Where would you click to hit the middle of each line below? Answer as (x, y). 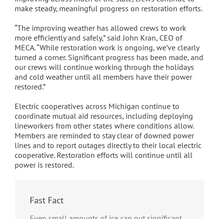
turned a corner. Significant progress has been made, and (109, 57)
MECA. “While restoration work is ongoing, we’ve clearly (107, 48)
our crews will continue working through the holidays (104, 67)
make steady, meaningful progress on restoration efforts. (108, 9)
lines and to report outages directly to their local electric (108, 145)
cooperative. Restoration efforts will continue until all (103, 155)
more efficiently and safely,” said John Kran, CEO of (98, 38)
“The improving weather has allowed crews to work (100, 28)
